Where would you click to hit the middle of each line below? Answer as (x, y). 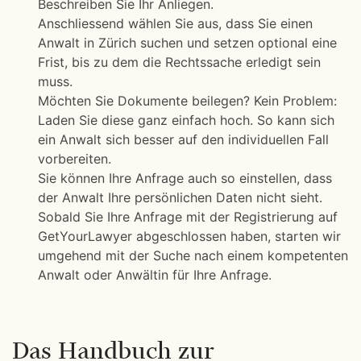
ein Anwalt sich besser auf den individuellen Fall (183, 139)
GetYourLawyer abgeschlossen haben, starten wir (189, 236)
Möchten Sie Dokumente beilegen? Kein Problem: (187, 101)
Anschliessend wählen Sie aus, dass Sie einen (175, 23)
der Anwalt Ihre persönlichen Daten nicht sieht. (180, 197)
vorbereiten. (75, 159)
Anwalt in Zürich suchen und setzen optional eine (187, 43)
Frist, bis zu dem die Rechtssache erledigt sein (179, 62)
